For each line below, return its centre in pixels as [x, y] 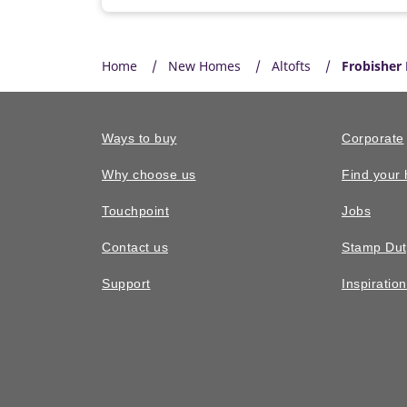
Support [126, 284]
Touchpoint [135, 212]
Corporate [373, 139]
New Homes [204, 66]
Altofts [291, 66]
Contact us [135, 248]
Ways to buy [139, 139]
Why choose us [149, 175]
